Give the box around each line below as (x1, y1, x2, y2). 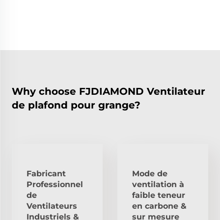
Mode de (132, 168, 167, 178)
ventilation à (132, 179, 184, 189)
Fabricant (27, 168, 66, 178)
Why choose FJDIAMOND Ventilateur (12, 85, 205, 97)
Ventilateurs (27, 201, 77, 211)
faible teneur (132, 190, 185, 200)
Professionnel (27, 179, 83, 189)
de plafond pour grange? (12, 99, 140, 111)
